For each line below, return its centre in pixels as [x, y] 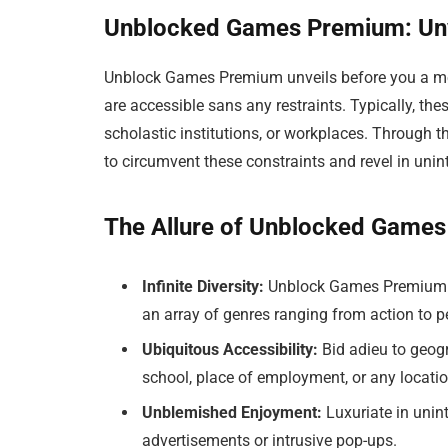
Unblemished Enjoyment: [232, 413]
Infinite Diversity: [203, 287]
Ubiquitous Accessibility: [230, 350]
